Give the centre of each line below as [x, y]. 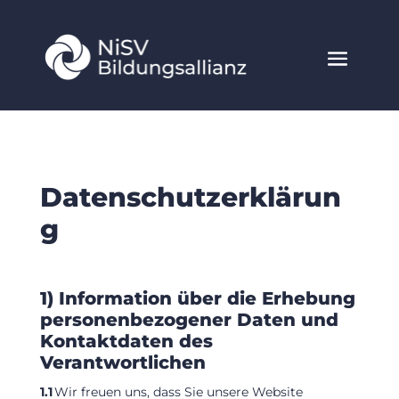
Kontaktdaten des [126, 341]
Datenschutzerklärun [190, 197]
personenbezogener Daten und [189, 319]
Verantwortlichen [122, 362]
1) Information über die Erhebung [197, 298]
